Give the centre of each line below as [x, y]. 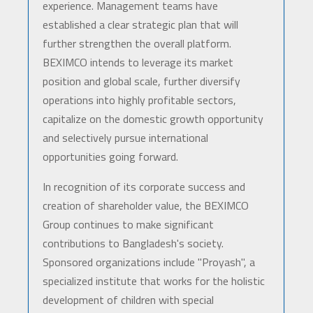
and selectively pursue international [125, 138]
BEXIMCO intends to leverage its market [138, 63]
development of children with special [128, 300]
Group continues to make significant [128, 225]
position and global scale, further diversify [141, 81]
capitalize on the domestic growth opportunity [153, 119]
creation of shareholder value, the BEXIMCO [145, 206]
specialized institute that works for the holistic [153, 281]
